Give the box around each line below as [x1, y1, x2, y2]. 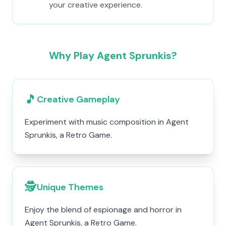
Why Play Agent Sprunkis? [49, 49, 177, 62]
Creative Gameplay [37, 93, 120, 105]
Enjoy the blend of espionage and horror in [25, 204, 182, 215]
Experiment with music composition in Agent [25, 117, 189, 127]
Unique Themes [37, 181, 103, 193]
